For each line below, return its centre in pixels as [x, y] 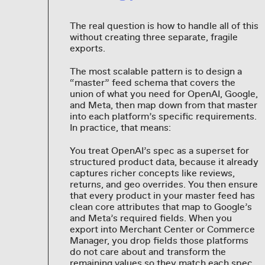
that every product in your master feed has [162, 195]
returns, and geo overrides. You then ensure [164, 184]
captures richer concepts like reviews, [152, 173]
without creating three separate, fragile [153, 37]
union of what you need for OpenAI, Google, [164, 94]
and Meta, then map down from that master [163, 105]
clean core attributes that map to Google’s [161, 207]
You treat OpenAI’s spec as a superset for [159, 151]
